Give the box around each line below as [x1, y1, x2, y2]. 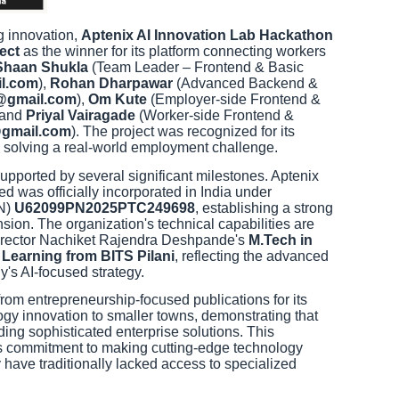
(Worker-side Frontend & [135, 108, 294, 124]
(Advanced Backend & [173, 76, 318, 92]
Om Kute [88, 92, 147, 108]
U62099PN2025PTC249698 [14, 199, 195, 216]
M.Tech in [248, 232, 313, 248]
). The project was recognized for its [71, 124, 295, 140]
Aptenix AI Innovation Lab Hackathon [81, 28, 333, 44]
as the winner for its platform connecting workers [20, 44, 326, 60]
